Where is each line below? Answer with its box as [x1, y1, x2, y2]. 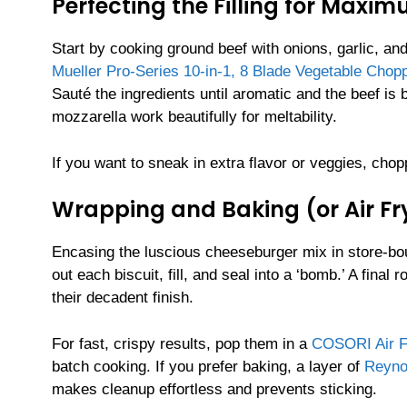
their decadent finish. [52, 289, 194, 307]
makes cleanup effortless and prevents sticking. [52, 380, 377, 398]
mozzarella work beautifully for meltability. [52, 108, 337, 126]
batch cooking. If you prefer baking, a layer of [52, 357, 364, 375]
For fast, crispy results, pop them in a [52, 334, 312, 352]
